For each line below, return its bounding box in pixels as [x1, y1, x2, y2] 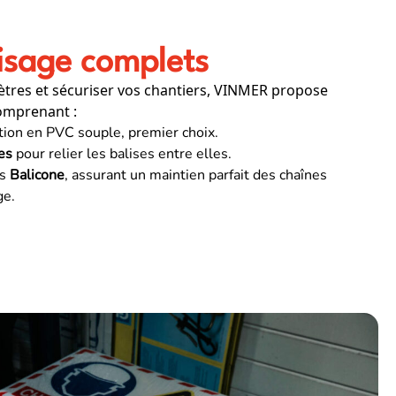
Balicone [10, 165, 65, 186]
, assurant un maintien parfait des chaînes [65, 165, 327, 186]
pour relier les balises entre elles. [12, 144, 232, 164]
